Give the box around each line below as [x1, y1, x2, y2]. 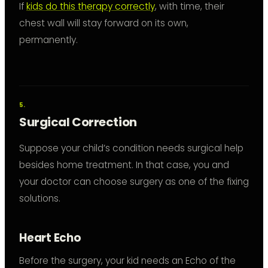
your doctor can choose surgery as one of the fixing [19, 175, 249, 188]
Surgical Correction [19, 114, 137, 131]
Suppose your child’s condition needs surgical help [19, 142, 243, 155]
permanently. [19, 33, 78, 47]
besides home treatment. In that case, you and [19, 159, 229, 172]
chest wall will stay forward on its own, [19, 17, 188, 30]
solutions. [19, 192, 60, 205]
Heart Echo [19, 230, 81, 246]
